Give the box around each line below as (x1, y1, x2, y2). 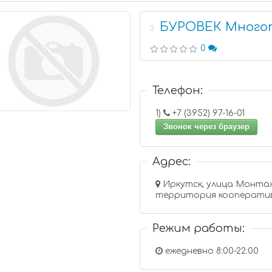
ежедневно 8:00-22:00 (163, 246, 259, 256)
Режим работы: (152, 222, 245, 234)
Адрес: (152, 155, 191, 168)
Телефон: (152, 84, 203, 97)
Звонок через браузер (163, 122, 250, 131)
